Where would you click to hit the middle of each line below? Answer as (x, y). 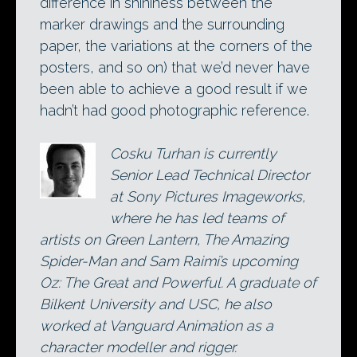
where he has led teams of (197, 218)
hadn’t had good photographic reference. (175, 110)
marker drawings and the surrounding (162, 24)
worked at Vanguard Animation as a (157, 325)
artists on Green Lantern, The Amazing (164, 239)
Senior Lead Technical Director (210, 175)
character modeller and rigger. (138, 347)
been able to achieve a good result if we (174, 88)
